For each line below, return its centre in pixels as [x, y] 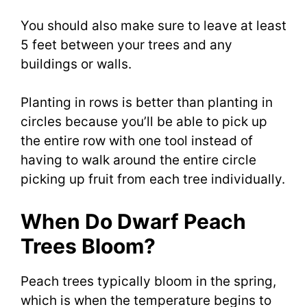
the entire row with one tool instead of [137, 141]
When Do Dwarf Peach [133, 221]
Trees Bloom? [88, 246]
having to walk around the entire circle [138, 160]
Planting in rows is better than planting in [147, 103]
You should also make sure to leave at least [153, 25]
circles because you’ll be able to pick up [144, 122]
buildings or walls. [76, 64]
